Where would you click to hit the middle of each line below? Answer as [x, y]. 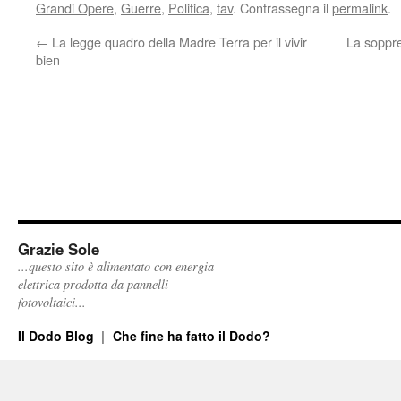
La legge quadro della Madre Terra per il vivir [178, 42]
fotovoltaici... [52, 302]
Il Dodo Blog [58, 336]
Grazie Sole [59, 249]
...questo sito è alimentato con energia [116, 266]
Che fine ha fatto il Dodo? [191, 336]
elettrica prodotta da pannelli [93, 284]
